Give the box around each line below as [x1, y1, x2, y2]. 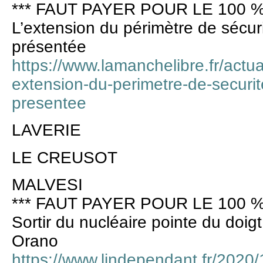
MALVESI [12, 176, 83, 194]
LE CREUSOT [12, 148, 117, 167]
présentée [12, 37, 86, 56]
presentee [12, 93, 86, 112]
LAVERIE [12, 121, 81, 140]
